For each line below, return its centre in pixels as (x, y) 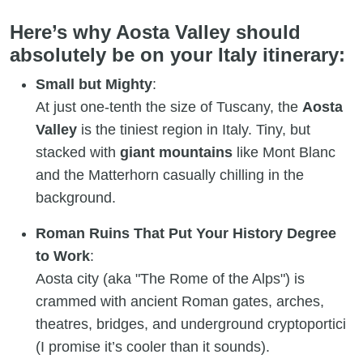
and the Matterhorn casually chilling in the (170, 175)
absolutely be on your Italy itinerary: (177, 54)
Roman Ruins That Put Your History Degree (186, 233)
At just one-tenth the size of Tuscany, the (169, 107)
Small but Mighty (94, 84)
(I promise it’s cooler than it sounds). (153, 346)
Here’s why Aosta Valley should (155, 32)
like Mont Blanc (284, 152)
